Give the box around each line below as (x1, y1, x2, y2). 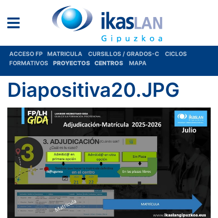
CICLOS (165, 50, 187, 57)
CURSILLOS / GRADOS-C (88, 50, 159, 57)
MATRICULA (47, 50, 88, 57)
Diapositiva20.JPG (7, 78, 180, 102)
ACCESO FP (9, 50, 47, 57)
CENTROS (94, 59, 125, 67)
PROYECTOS (53, 59, 91, 67)
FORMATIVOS (9, 59, 48, 67)
